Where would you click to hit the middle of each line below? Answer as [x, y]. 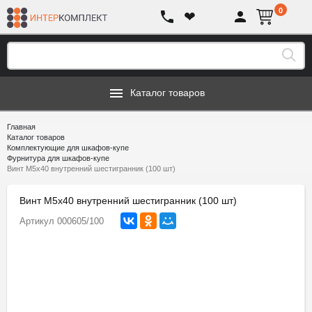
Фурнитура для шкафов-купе [58, 158]
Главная [21, 127]
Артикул [37, 221]
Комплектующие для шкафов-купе [68, 148]
